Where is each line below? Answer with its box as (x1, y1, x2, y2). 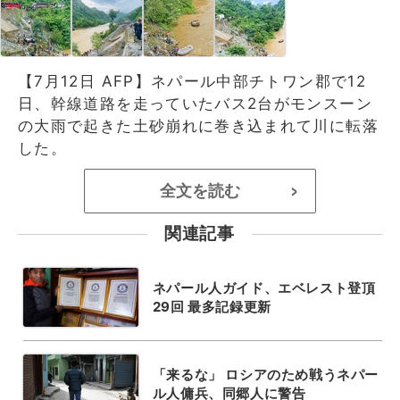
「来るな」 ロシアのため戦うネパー (152, 365, 379, 383)
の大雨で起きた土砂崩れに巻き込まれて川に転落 (18, 116, 379, 135)
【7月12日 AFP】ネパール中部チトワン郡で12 (18, 71, 366, 90)
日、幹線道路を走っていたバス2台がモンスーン (18, 94, 372, 112)
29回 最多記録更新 (152, 297, 271, 315)
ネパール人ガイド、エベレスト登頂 (152, 279, 376, 296)
